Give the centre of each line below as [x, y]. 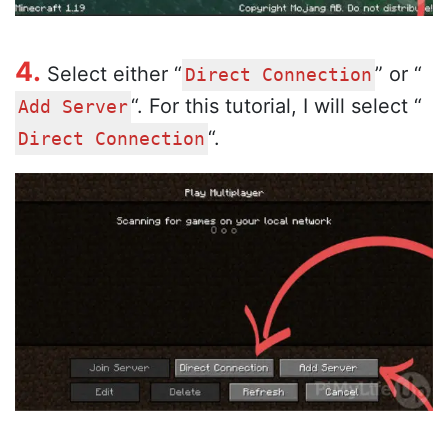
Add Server [73, 107]
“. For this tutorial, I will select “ [276, 106]
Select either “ [111, 74]
